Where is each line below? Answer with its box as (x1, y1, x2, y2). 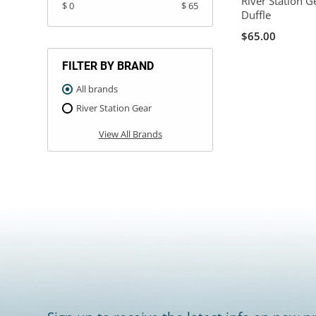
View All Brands (98, 127, 162, 140)
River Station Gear (76, 101, 152, 114)
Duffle (241, 8, 272, 23)
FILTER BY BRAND (62, 59, 154, 73)
